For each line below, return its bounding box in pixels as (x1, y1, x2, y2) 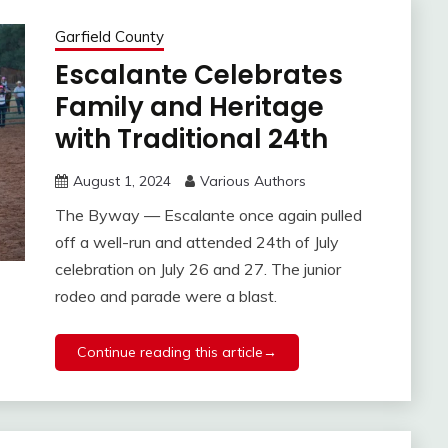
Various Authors (199, 172, 306, 191)
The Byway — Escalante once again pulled (54, 205, 362, 226)
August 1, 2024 (72, 172, 171, 191)
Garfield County (54, 27, 164, 47)
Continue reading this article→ (76, 343, 277, 362)
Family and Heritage (54, 89, 324, 126)
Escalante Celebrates (54, 57, 343, 94)
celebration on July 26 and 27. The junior (54, 259, 341, 280)
